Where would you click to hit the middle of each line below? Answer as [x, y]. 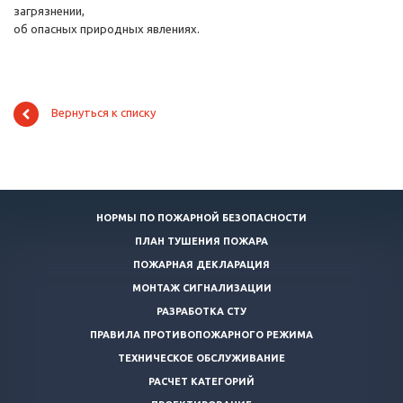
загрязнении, [49, 11]
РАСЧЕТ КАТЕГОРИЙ [201, 381]
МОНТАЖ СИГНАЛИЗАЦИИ [201, 288]
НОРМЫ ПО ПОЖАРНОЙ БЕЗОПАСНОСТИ [201, 218]
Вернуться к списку [103, 113]
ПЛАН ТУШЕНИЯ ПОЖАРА [201, 241]
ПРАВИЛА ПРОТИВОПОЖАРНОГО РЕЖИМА [201, 335]
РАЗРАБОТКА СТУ [201, 311]
